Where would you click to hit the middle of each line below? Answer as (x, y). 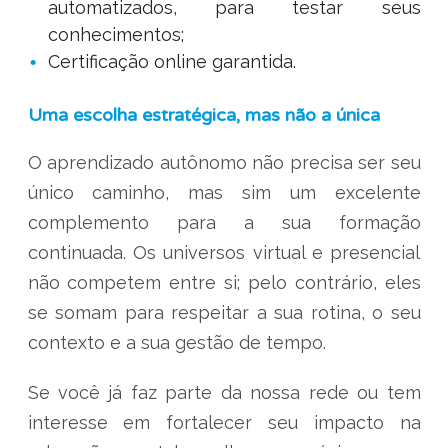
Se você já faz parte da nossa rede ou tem (224, 392)
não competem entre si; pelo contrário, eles (224, 282)
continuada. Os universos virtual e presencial (224, 252)
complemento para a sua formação (224, 222)
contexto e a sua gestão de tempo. (176, 342)
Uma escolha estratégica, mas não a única (206, 115)
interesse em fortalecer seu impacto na (224, 422)
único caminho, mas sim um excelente (224, 192)
